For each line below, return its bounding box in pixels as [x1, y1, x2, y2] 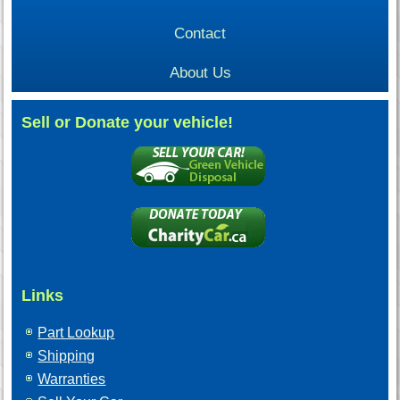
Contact [174, 24, 226, 42]
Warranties [37, 371, 106, 387]
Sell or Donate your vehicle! [21, 112, 234, 131]
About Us [169, 63, 231, 81]
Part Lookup [37, 324, 115, 340]
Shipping [37, 347, 96, 363]
